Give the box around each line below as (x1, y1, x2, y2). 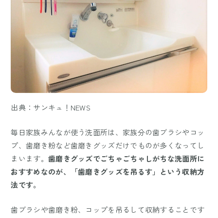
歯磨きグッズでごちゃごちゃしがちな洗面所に (48, 153, 205, 164)
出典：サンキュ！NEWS (11, 102, 91, 113)
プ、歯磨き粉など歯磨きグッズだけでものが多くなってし (11, 140, 205, 151)
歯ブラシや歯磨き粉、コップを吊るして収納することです (11, 204, 205, 215)
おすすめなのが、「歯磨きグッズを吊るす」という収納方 (11, 166, 205, 177)
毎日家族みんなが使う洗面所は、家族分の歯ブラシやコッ (11, 127, 205, 138)
